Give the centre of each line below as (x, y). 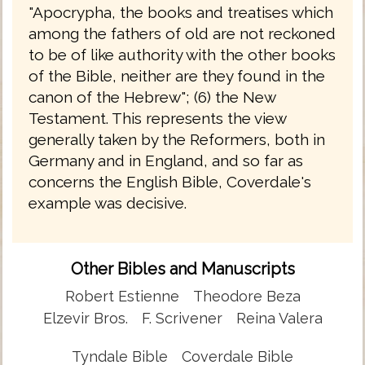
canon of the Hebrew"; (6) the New (152, 97)
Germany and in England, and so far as (166, 160)
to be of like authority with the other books (182, 54)
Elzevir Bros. (85, 318)
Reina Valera (279, 318)
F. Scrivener (182, 318)
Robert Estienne (122, 296)
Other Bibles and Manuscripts (182, 268)
